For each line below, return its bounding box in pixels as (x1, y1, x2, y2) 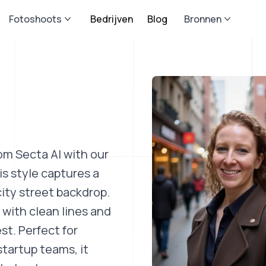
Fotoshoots (8, 12, 62, 26)
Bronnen (183, 12, 221, 26)
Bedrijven (90, 12, 133, 26)
